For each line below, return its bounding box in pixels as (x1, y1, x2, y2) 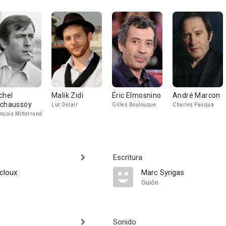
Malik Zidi (51, 91, 83, 99)
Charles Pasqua (173, 102, 214, 107)
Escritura (113, 153, 142, 162)
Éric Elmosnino (112, 91, 161, 99)
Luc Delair (51, 102, 78, 107)
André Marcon (173, 91, 220, 99)
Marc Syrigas (141, 168, 184, 177)
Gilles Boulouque (112, 102, 156, 107)
